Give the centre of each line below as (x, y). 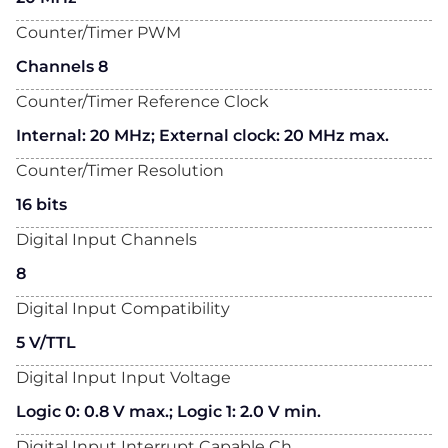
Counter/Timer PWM (98, 32)
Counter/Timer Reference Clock (142, 101)
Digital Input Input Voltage (123, 377)
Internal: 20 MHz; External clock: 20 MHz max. (202, 135)
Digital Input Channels (106, 239)
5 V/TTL (46, 342)
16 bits (41, 204)
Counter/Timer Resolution (120, 170)
